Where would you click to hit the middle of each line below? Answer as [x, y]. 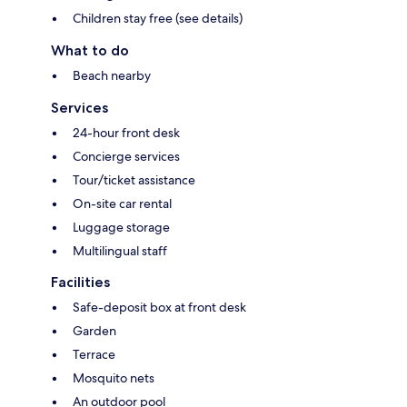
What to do [90, 51]
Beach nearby [112, 76]
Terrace [94, 355]
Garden [94, 331]
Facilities [80, 283]
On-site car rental [122, 204]
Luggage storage [121, 228]
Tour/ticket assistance [134, 180]
